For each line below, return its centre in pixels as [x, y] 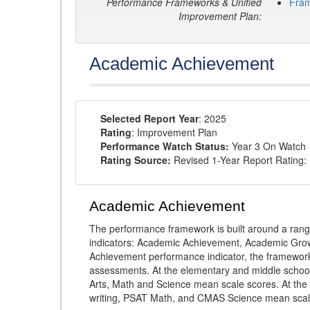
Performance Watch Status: [165, 146]
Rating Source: [136, 160]
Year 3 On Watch [267, 146]
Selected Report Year [149, 118]
